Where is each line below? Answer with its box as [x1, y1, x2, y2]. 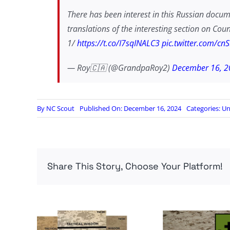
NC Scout [46, 104, 74, 113]
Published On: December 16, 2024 [79, 104, 181, 113]
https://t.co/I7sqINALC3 [76, 37, 160, 49]
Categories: [186, 104, 222, 113]
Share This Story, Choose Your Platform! [47, 160, 223, 172]
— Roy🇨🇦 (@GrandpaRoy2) [67, 62, 172, 74]
